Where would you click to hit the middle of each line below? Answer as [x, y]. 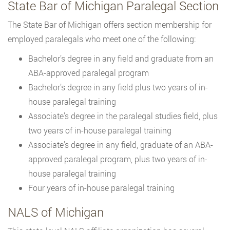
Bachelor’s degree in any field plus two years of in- [118, 87]
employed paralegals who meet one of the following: [102, 39]
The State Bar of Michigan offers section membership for [110, 25]
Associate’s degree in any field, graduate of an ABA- [121, 145]
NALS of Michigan [56, 212]
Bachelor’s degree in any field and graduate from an [121, 59]
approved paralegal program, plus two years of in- [118, 159]
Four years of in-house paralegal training [101, 188]
